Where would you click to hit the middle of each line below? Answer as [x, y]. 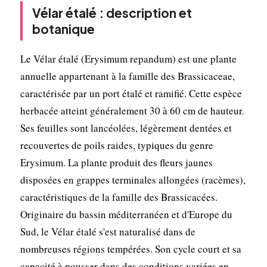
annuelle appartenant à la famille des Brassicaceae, [127, 76]
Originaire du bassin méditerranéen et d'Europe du [126, 214]
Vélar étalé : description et [112, 13]
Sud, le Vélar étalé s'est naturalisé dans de [108, 231]
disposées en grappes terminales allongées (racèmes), [133, 179]
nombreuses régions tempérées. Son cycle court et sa [131, 249]
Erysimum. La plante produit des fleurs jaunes [116, 162]
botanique [63, 29]
